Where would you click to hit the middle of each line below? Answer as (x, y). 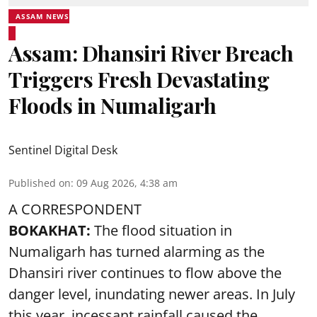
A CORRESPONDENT (75, 209)
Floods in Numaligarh (112, 105)
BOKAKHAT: (51, 230)
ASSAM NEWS (42, 16)
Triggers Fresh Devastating (139, 79)
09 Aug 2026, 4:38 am (127, 183)
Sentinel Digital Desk (63, 150)
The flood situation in (163, 230)
